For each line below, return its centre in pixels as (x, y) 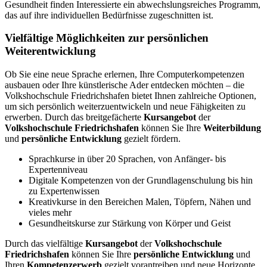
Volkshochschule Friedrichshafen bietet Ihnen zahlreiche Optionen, (131, 96)
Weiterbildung (232, 128)
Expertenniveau (58, 170)
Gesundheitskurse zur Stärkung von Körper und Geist (130, 223)
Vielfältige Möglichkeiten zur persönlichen (107, 38)
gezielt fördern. (151, 139)
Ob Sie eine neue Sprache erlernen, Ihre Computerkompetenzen (125, 74)
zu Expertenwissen (64, 191)
